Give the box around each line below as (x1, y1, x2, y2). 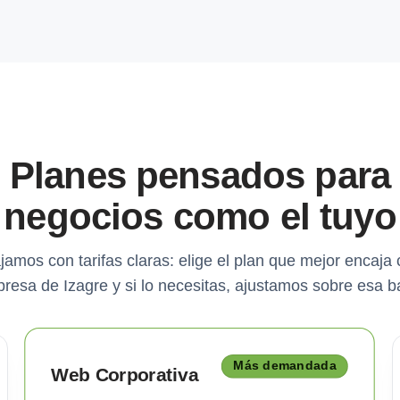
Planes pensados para (9, 154, 391, 196)
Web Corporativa (51, 364, 199, 385)
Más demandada (233, 359, 337, 373)
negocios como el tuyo (4, 196, 396, 237)
